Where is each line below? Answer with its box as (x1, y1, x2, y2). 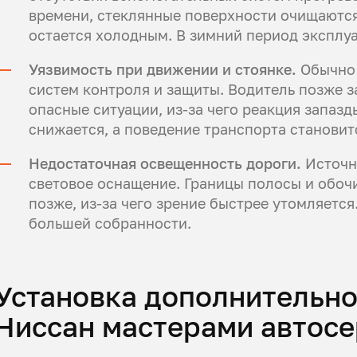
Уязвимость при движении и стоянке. (29, 61, 296, 78)
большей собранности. (29, 214, 191, 232)
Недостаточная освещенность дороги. (29, 155, 305, 172)
